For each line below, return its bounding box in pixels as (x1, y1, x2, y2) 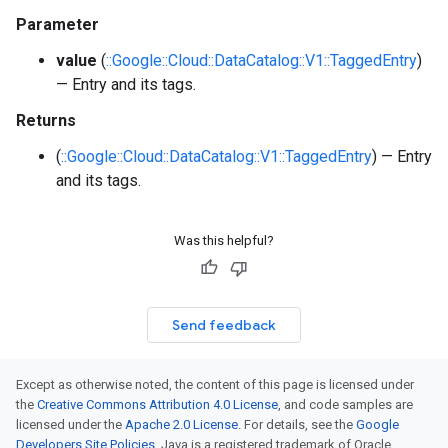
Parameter (16, 15, 99, 34)
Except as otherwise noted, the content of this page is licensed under (16, 377, 414, 392)
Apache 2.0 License (125, 417, 238, 432)
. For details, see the (238, 417, 356, 432)
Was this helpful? (174, 233, 274, 248)
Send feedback (172, 316, 276, 334)
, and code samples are (278, 397, 413, 412)
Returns (16, 111, 76, 130)
